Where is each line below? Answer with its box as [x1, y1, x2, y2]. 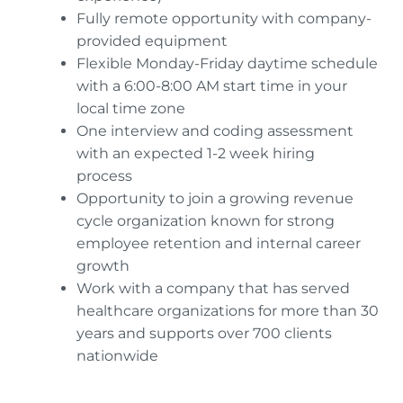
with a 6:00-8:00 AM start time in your [76, 77, 347, 94]
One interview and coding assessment [76, 122, 354, 139]
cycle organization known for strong [76, 212, 335, 229]
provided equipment [76, 32, 235, 49]
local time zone [76, 100, 193, 117]
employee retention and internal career [76, 235, 361, 252]
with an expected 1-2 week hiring [76, 145, 315, 162]
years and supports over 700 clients [76, 325, 332, 342]
